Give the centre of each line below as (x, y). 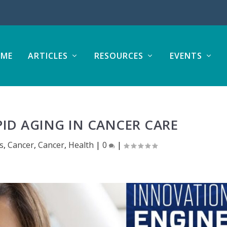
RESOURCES (119, 56)
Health (81, 145)
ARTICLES (48, 56)
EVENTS (186, 56)
